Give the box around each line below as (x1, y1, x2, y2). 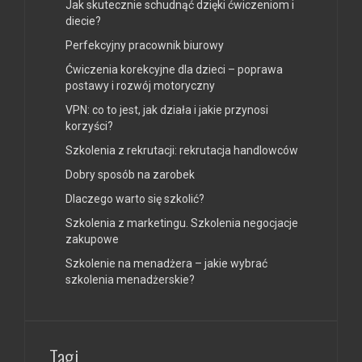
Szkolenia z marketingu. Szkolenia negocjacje (65, 216, 298, 229)
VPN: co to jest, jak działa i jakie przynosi (65, 103, 268, 116)
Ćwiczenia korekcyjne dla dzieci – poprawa (65, 62, 283, 76)
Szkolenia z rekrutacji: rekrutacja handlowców (65, 143, 298, 157)
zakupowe (65, 232, 119, 246)
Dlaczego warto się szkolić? (65, 192, 204, 205)
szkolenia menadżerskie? (65, 272, 195, 286)
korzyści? (65, 119, 113, 133)
